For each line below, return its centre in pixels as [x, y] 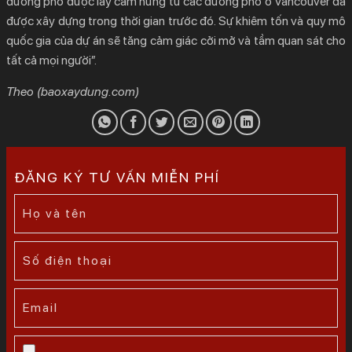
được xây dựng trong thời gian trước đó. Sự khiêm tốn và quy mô [176, 20]
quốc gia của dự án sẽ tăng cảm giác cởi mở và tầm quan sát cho [176, 40]
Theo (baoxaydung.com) [73, 91]
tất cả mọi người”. [51, 60]
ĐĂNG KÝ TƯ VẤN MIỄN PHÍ [117, 177]
